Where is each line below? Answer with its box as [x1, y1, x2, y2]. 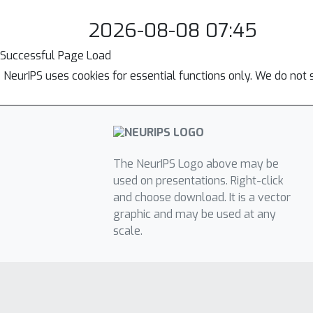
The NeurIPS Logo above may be [112, 156, 279, 172]
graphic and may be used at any [112, 207, 276, 222]
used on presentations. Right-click [112, 173, 284, 189]
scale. [112, 224, 143, 239]
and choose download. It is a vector [112, 190, 291, 205]
